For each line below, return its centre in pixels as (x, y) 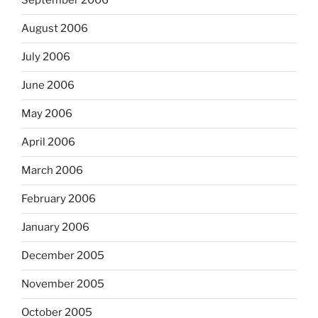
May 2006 (47, 114)
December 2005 (63, 256)
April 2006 (48, 142)
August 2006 (55, 29)
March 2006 (52, 171)
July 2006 (46, 57)
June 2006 (48, 86)
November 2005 (63, 284)
